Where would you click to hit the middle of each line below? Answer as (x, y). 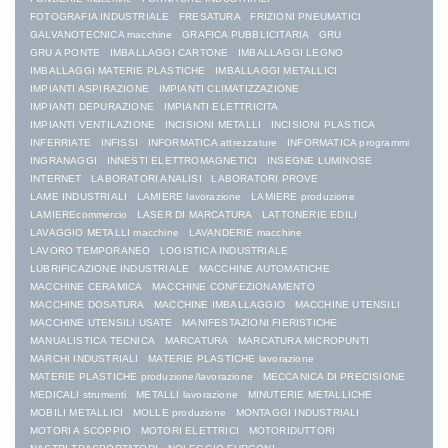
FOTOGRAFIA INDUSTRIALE (100, 17)
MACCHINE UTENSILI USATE (101, 323)
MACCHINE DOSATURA (87, 305)
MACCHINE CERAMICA (86, 287)
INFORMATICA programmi (348, 143)
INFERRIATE (61, 143)
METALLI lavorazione (187, 395)
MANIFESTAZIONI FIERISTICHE (260, 323)
